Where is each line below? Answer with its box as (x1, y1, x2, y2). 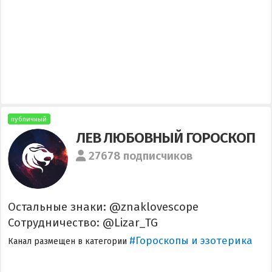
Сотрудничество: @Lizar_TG (7, 216, 158, 229)
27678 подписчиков (89, 149, 193, 163)
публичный (11, 115, 47, 123)
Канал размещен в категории (7, 236, 129, 247)
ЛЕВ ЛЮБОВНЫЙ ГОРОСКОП (75, 129, 255, 147)
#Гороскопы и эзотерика (129, 234, 253, 247)
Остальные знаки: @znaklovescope (7, 200, 199, 214)
